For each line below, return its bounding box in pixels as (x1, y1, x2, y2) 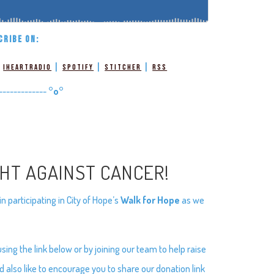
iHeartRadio (3, 62, 52, 72)
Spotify (62, 62, 94, 72)
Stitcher (105, 62, 142, 72)
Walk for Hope (120, 193, 182, 206)
